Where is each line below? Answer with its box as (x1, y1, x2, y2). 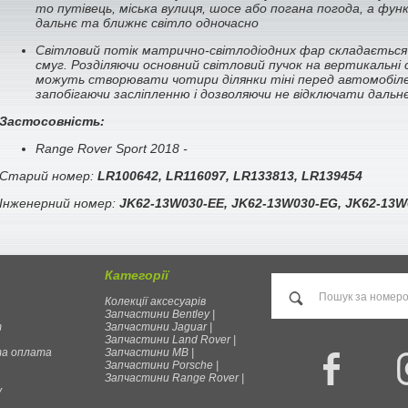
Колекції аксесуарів (105, 295, 206, 309)
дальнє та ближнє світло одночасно (36, 15, 259, 31)
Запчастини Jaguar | (105, 321, 212, 334)
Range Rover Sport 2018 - (36, 141, 188, 157)
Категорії (105, 268, 168, 283)
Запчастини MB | (105, 346, 194, 360)
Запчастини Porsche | (105, 359, 219, 372)
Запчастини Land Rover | (105, 333, 236, 347)
